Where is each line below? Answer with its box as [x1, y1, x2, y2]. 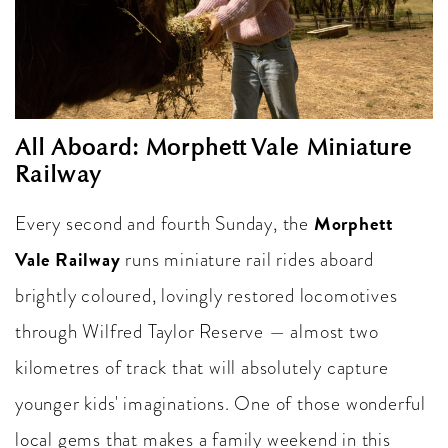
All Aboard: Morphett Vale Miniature [15, 132, 413, 161]
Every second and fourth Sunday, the [15, 209, 314, 237]
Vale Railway [15, 244, 121, 274]
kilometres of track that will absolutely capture [15, 353, 389, 381]
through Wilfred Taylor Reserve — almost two [15, 317, 379, 345]
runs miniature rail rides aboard [120, 245, 375, 273]
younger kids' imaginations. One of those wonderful [15, 389, 426, 417]
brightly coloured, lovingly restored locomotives [15, 281, 398, 309]
